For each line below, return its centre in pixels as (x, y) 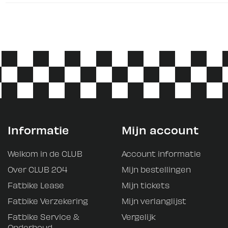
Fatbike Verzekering (48, 201)
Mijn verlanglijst (154, 201)
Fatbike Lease (36, 185)
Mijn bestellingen (156, 169)
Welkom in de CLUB (45, 153)
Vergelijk (139, 217)
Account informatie (161, 153)
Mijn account (160, 130)
